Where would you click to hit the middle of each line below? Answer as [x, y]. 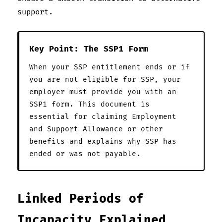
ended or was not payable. [85, 154]
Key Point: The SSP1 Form [89, 49]
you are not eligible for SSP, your [105, 79]
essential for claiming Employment [103, 116]
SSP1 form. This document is [89, 104]
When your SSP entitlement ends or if [110, 67]
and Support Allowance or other [96, 129]
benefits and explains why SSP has [103, 141]
